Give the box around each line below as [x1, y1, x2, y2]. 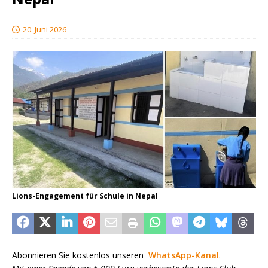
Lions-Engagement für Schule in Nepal [12, 190, 158, 201]
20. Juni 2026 [23, 24, 66, 35]
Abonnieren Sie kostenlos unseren [12, 249, 148, 261]
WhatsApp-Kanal [148, 249, 219, 261]
